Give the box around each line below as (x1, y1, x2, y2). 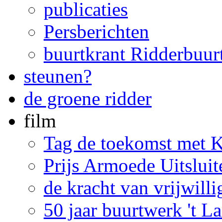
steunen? (24, 65, 92, 87)
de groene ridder (24, 88, 152, 110)
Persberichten (44, 21, 149, 43)
